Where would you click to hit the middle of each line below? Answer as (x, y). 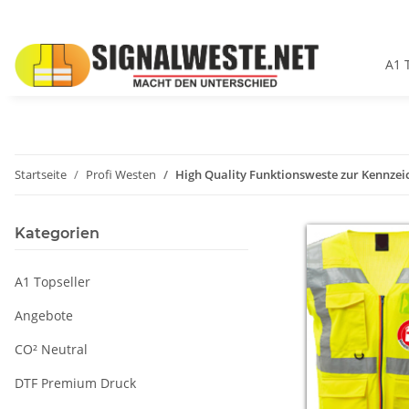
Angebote (44, 316)
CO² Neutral (51, 350)
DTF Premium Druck (75, 383)
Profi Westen (121, 175)
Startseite (41, 175)
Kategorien (57, 234)
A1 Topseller (52, 282)
